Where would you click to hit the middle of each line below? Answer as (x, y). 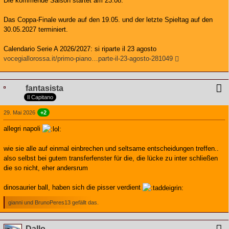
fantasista (44, 88)
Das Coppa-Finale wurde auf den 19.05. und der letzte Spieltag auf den (108, 19)
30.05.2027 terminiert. (36, 29)
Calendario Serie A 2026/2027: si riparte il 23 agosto (80, 49)
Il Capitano (40, 97)
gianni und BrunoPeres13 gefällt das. (53, 203)
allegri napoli (23, 129)
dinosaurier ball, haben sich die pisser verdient (73, 188)
